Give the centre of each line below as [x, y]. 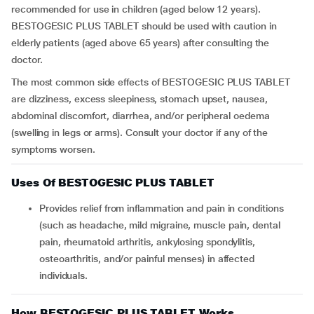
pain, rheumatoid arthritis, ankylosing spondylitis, [147, 242]
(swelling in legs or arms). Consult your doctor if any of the [140, 132]
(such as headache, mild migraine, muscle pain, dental [160, 225]
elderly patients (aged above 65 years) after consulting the [141, 43]
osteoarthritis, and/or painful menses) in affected [147, 259]
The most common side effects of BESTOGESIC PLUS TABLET [151, 82]
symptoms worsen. [53, 149]
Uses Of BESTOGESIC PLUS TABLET [113, 183]
